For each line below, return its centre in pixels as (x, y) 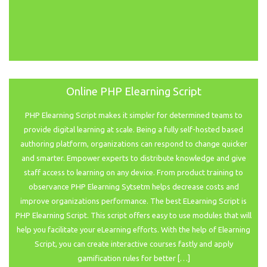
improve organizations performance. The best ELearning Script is (133, 201)
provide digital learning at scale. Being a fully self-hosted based (133, 130)
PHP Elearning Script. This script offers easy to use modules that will (133, 215)
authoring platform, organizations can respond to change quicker (133, 144)
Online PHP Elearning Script (133, 92)
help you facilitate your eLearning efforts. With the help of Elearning (133, 230)
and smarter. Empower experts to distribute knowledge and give (133, 158)
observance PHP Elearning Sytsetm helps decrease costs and (133, 187)
